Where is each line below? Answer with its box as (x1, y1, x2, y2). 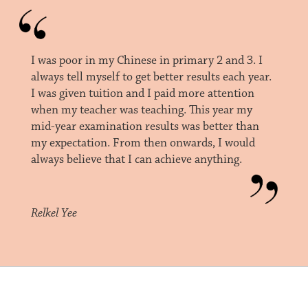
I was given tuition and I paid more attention (30, 86, 254, 102)
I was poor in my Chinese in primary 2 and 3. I (30, 53, 263, 69)
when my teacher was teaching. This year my (30, 102, 252, 118)
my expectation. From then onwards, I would (30, 135, 255, 151)
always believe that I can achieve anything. (30, 152, 242, 168)
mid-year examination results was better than (30, 119, 259, 135)
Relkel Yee (30, 206, 77, 221)
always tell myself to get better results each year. (30, 69, 272, 85)
